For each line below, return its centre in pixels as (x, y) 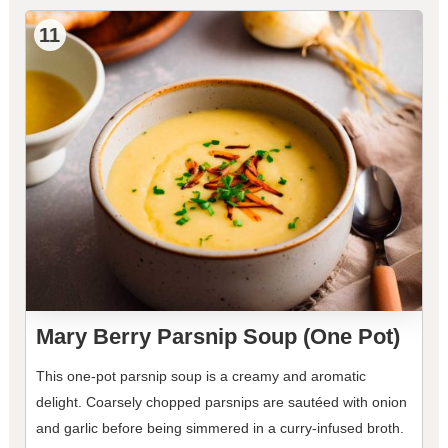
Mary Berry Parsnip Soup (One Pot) (217, 337)
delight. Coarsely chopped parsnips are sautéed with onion (221, 402)
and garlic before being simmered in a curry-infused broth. (219, 428)
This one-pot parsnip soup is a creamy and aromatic (200, 376)
